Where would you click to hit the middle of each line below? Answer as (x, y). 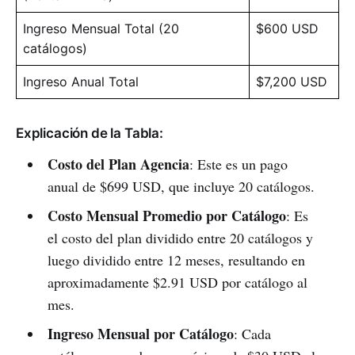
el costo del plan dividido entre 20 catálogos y (180, 238)
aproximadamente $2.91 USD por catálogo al (177, 282)
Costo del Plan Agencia (118, 164)
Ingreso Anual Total (81, 82)
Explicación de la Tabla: (90, 134)
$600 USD (287, 29)
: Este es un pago (238, 164)
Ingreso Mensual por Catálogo (140, 334)
